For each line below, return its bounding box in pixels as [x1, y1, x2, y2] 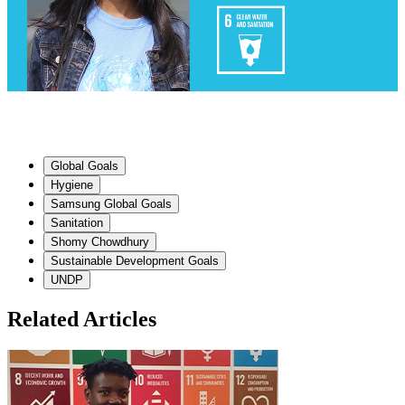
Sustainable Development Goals [51, 253, 219, 268]
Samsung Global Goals [51, 196, 172, 211]
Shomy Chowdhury [51, 234, 149, 249]
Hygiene [51, 177, 93, 192]
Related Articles [7, 306, 156, 331]
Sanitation [51, 215, 103, 230]
